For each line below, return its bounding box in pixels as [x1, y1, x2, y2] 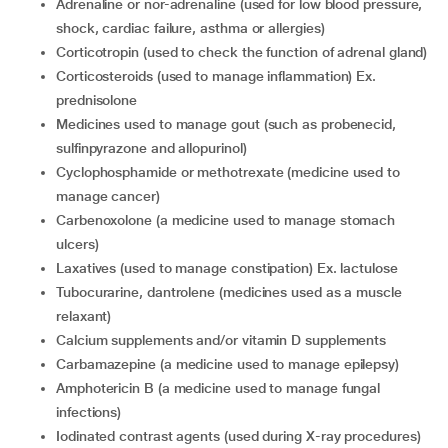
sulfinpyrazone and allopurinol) [56, 140, 247, 156]
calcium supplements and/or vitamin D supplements [65, 332, 387, 348]
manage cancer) [56, 188, 160, 204]
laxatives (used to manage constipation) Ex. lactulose [63, 260, 398, 276]
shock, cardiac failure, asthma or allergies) [56, 20, 325, 36]
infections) [56, 404, 122, 420]
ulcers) [56, 236, 99, 252]
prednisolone [56, 92, 138, 108]
